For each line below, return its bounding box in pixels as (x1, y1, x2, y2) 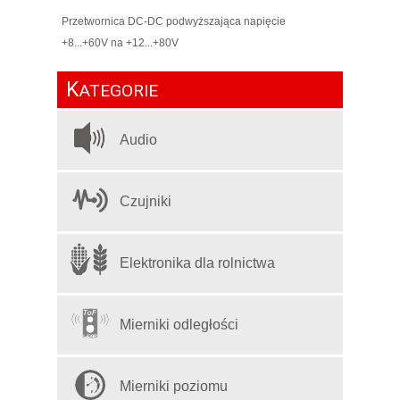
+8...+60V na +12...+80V (62, 36, 179, 49)
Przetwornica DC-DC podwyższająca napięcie (62, 14, 286, 28)
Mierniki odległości (120, 316, 238, 332)
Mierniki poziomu (120, 378, 228, 394)
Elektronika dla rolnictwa (120, 254, 275, 271)
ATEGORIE (79, 79, 158, 101)
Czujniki (120, 193, 171, 209)
